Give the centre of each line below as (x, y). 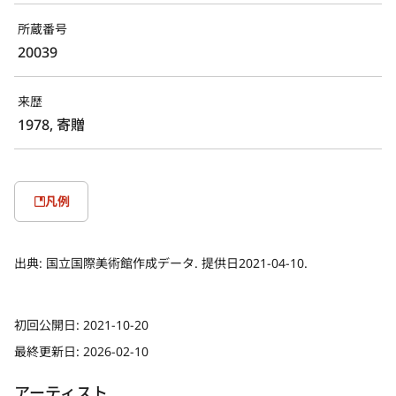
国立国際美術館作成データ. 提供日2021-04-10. (177, 263)
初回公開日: (49, 324)
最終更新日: (49, 351)
